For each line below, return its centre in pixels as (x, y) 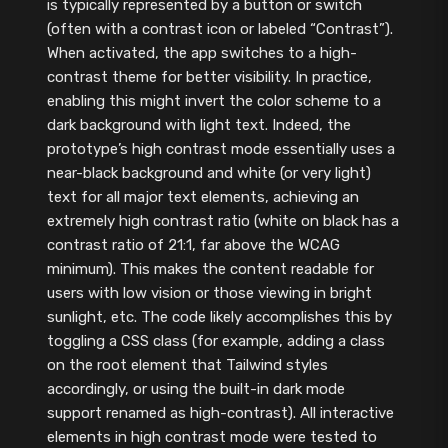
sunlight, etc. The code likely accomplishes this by (219, 317)
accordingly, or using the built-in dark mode (195, 389)
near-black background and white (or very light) (208, 173)
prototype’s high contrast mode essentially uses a (220, 149)
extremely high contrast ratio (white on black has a (222, 221)
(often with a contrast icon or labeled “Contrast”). (219, 29)
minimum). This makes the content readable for (210, 269)
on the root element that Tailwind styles (187, 365)
